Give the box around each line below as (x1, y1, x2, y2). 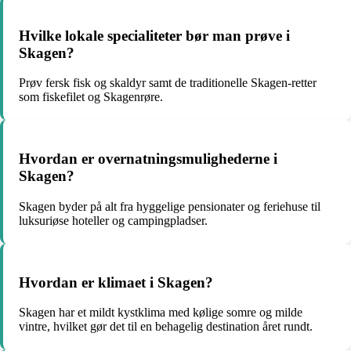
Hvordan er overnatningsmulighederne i (19, 150, 277, 168)
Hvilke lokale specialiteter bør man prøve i (19, 27, 290, 44)
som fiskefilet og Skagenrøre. (19, 90, 163, 104)
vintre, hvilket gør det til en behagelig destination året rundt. (19, 320, 313, 334)
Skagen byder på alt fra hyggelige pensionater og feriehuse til (19, 199, 320, 213)
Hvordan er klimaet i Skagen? (19, 273, 213, 291)
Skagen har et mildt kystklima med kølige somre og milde (19, 306, 302, 320)
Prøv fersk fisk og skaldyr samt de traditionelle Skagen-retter (19, 76, 317, 90)
